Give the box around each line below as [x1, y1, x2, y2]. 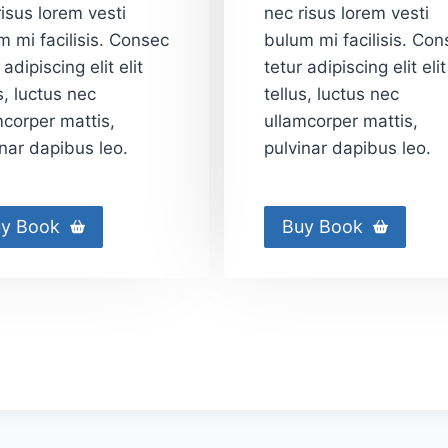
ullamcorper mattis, [264, 110, 418, 131]
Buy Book [282, 215, 363, 237]
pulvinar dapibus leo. [264, 137, 431, 158]
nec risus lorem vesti [264, 2, 429, 23]
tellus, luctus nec [264, 83, 399, 104]
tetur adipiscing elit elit [264, 56, 446, 77]
